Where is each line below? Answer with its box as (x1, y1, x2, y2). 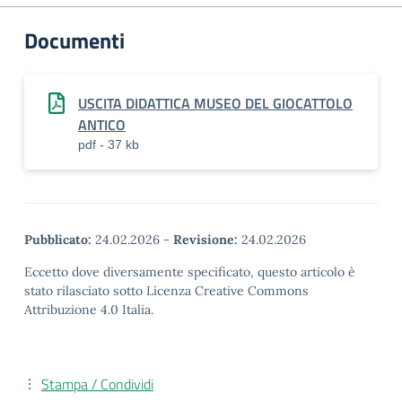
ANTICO (78, 114, 126, 135)
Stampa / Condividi (41, 373, 153, 395)
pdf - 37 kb (78, 137, 139, 152)
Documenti (24, 24, 125, 57)
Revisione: (173, 232, 238, 248)
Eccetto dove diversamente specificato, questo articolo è (24, 264, 355, 280)
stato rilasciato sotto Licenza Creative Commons (24, 283, 309, 299)
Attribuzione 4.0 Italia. (24, 301, 153, 318)
